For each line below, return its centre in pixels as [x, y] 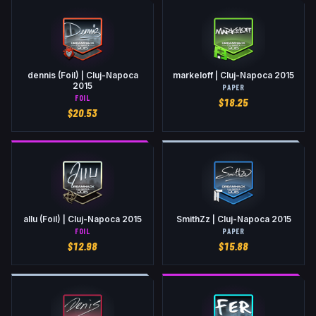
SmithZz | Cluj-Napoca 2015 [233, 220]
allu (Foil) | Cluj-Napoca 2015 [83, 220]
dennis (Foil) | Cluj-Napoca [83, 76]
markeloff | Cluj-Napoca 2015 [233, 76]
